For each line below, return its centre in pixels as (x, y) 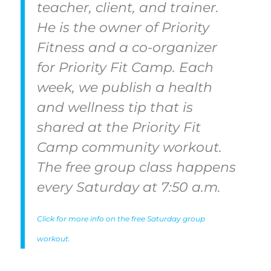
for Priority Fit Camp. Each (125, 67)
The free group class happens (136, 167)
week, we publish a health (124, 87)
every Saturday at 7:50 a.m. (130, 187)
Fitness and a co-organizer (127, 47)
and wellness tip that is (115, 107)
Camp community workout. (129, 147)
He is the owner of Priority (123, 27)
